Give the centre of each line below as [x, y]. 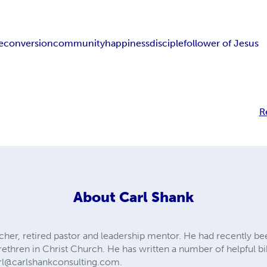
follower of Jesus [221, 43]
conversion [29, 43]
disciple [167, 43]
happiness [128, 43]
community [79, 43]
